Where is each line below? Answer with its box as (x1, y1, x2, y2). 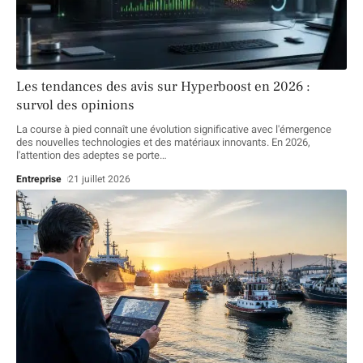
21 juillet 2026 (68, 171, 131, 186)
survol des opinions (16, 96, 135, 114)
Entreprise (16, 171, 62, 186)
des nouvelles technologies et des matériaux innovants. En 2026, (16, 134, 310, 150)
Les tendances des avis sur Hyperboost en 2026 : (16, 77, 310, 96)
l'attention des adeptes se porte (16, 147, 160, 163)
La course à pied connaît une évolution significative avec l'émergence (16, 121, 331, 137)
